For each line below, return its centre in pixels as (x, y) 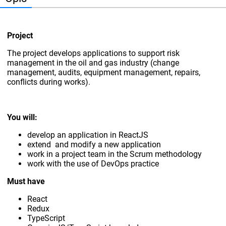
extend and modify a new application (94, 145)
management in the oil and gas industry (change (93, 63)
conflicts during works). (49, 82)
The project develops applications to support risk (94, 53)
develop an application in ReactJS (88, 135)
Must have (26, 182)
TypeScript (46, 218)
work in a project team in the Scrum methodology (115, 154)
